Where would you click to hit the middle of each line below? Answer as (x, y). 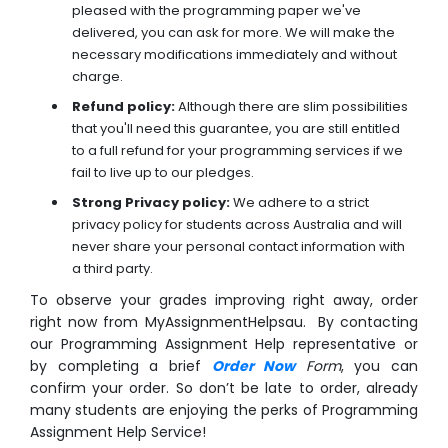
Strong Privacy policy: (151, 203)
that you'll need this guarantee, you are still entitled (236, 129)
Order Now (253, 366)
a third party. (112, 269)
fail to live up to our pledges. (163, 173)
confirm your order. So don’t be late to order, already (224, 388)
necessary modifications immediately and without (234, 55)
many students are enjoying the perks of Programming (224, 410)
